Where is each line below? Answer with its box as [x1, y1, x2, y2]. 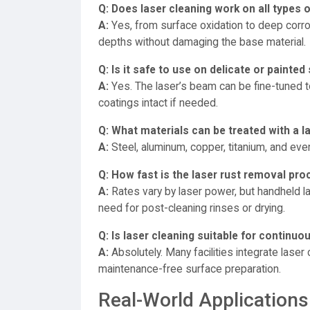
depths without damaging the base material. [98, 36, 306, 48]
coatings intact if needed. [98, 97, 218, 109]
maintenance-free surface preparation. [98, 263, 281, 275]
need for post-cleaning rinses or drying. [98, 202, 285, 215]
